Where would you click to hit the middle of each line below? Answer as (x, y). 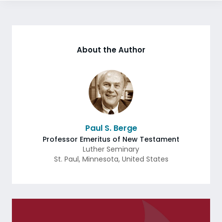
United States (145, 159)
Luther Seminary (111, 149)
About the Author (111, 50)
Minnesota (100, 159)
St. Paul (66, 159)
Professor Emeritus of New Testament (111, 139)
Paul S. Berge (111, 128)
